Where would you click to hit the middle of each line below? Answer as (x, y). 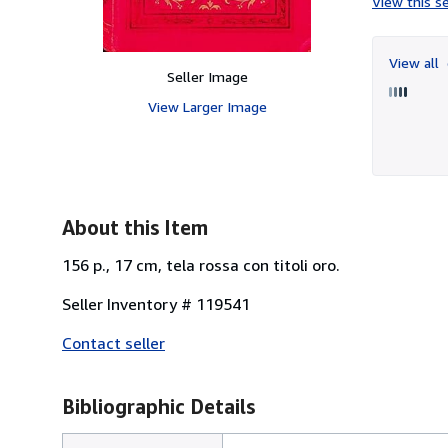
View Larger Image (207, 106)
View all (416, 62)
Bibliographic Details (158, 406)
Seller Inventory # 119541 (156, 303)
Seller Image (207, 76)
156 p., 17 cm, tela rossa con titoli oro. (201, 264)
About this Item (135, 227)
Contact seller (113, 342)
